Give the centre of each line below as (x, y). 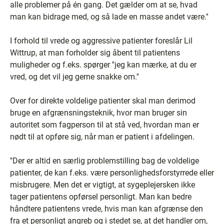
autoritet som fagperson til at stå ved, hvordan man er (104, 125)
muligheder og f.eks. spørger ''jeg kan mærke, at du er (103, 65)
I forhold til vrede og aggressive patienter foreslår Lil (101, 41)
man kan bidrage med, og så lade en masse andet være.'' (109, 17)
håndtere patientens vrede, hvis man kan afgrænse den (106, 209)
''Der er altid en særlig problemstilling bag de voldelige (104, 161)
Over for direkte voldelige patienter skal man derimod (103, 101)
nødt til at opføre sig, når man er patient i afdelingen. (102, 137)
